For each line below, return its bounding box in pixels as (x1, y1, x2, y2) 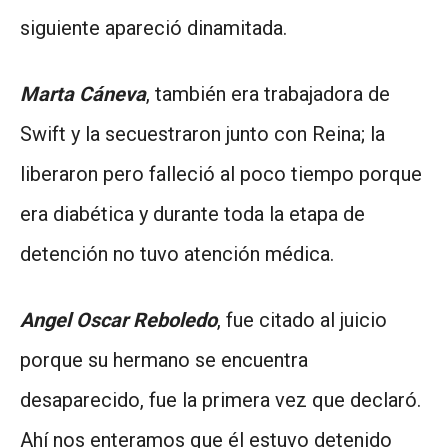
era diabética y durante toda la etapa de (20, 201, 365, 226)
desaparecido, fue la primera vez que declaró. (20, 387, 421, 412)
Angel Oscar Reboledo (20, 307, 217, 332)
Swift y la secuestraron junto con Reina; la (20, 121, 385, 146)
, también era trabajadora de (146, 81, 390, 106)
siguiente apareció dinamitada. (20, 15, 287, 40)
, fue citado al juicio (217, 307, 387, 332)
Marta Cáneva (20, 81, 146, 106)
